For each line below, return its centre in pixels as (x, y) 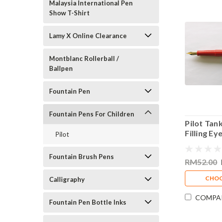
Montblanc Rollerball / (84, 58)
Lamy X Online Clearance (88, 36)
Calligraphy (67, 179)
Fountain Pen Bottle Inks (88, 202)
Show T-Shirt (69, 13)
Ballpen (61, 68)
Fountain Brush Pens (82, 157)
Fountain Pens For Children (92, 114)
